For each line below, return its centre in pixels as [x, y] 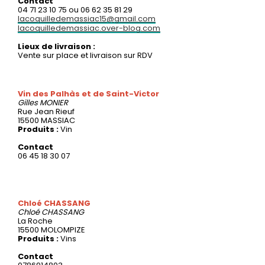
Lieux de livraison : [56, 46]
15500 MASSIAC [46, 120]
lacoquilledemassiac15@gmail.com [87, 18]
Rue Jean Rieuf [46, 111]
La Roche [35, 221]
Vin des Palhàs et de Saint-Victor [88, 93]
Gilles [29, 102]
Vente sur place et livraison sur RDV [85, 55]
